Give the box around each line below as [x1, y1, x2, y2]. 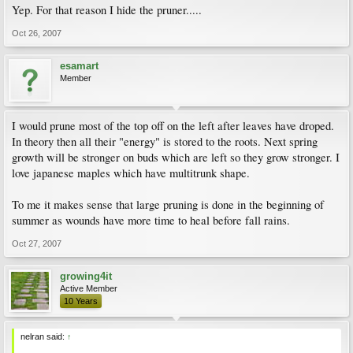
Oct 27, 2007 [12, 239, 61, 248]
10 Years [64, 296, 98, 306]
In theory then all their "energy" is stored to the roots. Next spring [12, 134, 318, 149]
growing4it [60, 270, 112, 282]
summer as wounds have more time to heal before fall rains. [12, 213, 290, 228]
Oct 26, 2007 [12, 28, 61, 38]
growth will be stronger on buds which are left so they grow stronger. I [12, 150, 340, 165]
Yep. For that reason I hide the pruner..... [12, 2, 202, 17]
